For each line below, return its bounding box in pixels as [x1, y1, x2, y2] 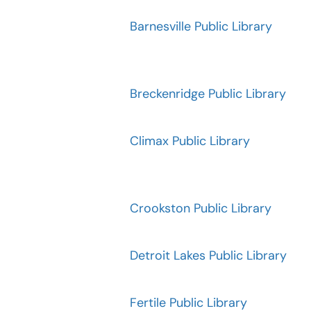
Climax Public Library [130, 133, 250, 149]
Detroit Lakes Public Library [130, 247, 287, 264]
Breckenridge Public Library [130, 85, 286, 102]
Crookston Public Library [130, 200, 271, 217]
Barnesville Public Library [130, 18, 272, 35]
